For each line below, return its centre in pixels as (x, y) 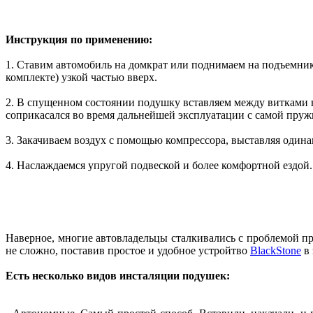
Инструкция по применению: (79, 39)
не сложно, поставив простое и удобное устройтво (128, 250)
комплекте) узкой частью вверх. (81, 77)
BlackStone (276, 250)
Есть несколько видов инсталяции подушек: (118, 275)
